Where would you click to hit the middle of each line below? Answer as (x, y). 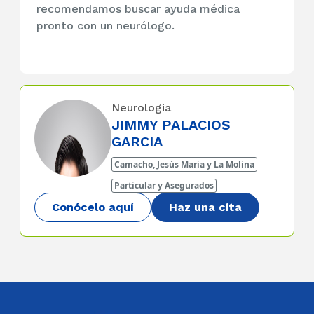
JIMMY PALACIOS (171, 125)
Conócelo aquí (93, 207)
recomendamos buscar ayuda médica (138, 9)
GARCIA (137, 142)
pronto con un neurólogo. (109, 26)
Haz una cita (205, 207)
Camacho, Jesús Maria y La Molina (185, 164)
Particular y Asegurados (164, 185)
